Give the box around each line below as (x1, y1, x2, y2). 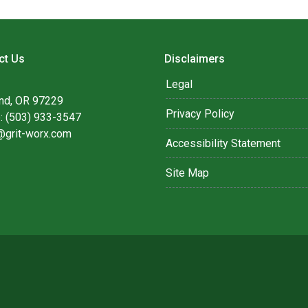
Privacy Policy (166, 107, 234, 120)
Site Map (166, 166, 209, 179)
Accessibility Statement (166, 137, 280, 150)
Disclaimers (164, 52, 225, 65)
